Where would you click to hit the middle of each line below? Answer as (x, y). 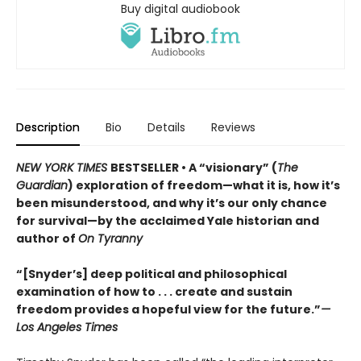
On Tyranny (110, 238)
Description (48, 127)
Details (166, 127)
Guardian (42, 185)
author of (47, 238)
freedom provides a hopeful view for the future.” (168, 309)
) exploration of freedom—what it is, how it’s (204, 185)
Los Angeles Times (67, 327)
